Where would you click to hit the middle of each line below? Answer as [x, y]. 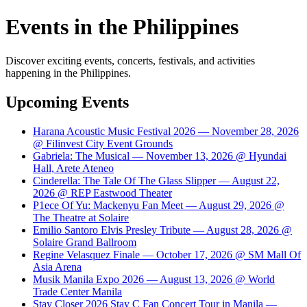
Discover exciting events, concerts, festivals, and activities [130, 60]
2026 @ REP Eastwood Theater [102, 193]
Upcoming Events [67, 102]
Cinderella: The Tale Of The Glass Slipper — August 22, [156, 180]
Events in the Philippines [122, 27]
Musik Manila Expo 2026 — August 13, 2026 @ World [154, 279]
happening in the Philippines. [68, 73]
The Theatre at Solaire [81, 217]
